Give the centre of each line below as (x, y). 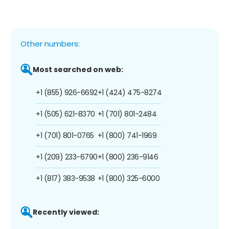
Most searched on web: (78, 69)
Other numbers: (50, 43)
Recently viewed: (66, 212)
